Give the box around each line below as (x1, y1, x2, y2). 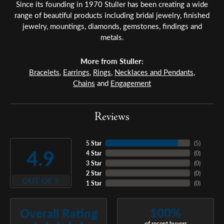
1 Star (85, 179, 101, 187)
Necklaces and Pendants (114, 67, 193, 77)
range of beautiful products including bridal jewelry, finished (14, 10, 209, 20)
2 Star (85, 169, 101, 177)
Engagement (110, 78, 151, 88)
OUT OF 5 (22, 175, 59, 186)
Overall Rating (19, 204, 97, 221)
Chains (73, 78, 95, 88)
